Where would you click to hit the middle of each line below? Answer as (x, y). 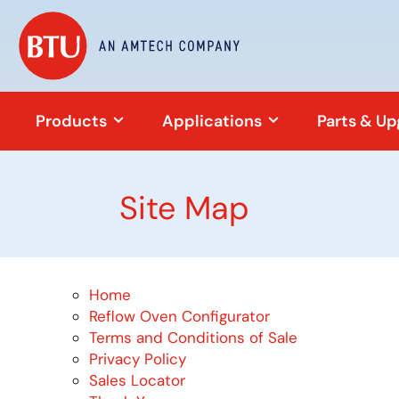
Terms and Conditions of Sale (193, 337)
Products (73, 121)
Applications (214, 121)
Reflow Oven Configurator (179, 316)
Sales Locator (137, 380)
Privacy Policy (138, 358)
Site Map (185, 208)
